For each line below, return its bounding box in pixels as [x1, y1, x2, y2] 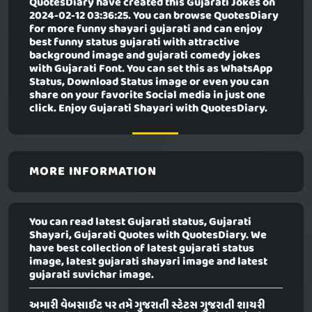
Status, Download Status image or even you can [29, 73, 269, 92]
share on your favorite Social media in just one [29, 86, 265, 105]
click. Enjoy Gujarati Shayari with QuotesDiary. [29, 100, 267, 118]
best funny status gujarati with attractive [29, 33, 240, 52]
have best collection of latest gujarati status [29, 240, 254, 258]
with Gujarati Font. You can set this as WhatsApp [29, 60, 272, 79]
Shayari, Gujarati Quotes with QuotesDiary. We [29, 226, 267, 245]
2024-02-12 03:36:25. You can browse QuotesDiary [29, 7, 279, 26]
